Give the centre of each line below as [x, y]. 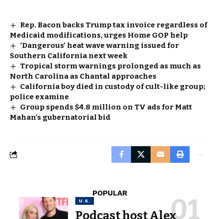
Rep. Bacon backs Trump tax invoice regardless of [114, 25]
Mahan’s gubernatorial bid [60, 117]
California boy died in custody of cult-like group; [113, 86]
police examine [39, 97]
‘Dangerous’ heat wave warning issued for [100, 45]
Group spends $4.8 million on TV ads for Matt [106, 107]
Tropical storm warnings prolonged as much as [111, 66]
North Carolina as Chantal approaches [83, 76]
